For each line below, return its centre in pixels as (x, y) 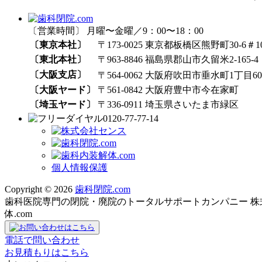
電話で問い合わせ (42, 240)
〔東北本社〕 (58, 60)
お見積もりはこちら (47, 253)
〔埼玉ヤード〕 (63, 105)
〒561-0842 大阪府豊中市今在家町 (168, 90)
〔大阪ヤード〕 (63, 90)
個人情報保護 (80, 168)
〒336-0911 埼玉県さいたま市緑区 (168, 105)
